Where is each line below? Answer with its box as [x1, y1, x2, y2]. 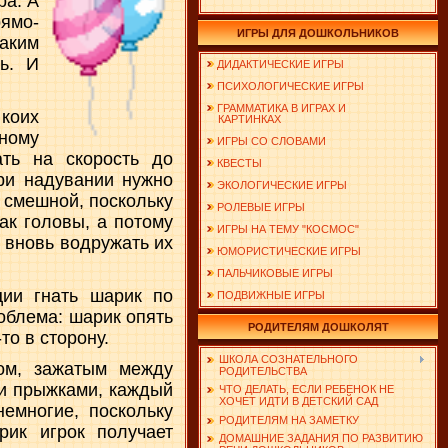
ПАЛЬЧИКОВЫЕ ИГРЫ [217, 267, 333, 279]
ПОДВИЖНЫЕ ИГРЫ [217, 289, 325, 301]
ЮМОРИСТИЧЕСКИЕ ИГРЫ [217, 245, 361, 257]
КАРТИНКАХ [206, 113, 281, 125]
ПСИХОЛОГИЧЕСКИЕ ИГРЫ [217, 80, 364, 92]
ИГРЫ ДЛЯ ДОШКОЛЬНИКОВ [237, 27, 399, 39]
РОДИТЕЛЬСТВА [219, 365, 307, 377]
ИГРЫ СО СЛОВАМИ [217, 135, 326, 147]
